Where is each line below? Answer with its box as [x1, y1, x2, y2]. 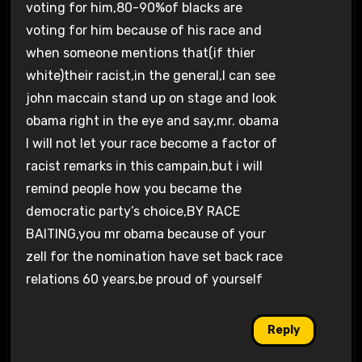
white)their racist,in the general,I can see [25, 68, 276, 84]
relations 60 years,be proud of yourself [25, 271, 263, 288]
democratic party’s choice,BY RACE [25, 204, 240, 220]
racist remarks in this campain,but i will [25, 158, 263, 175]
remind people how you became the [25, 181, 242, 197]
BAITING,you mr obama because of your [25, 226, 266, 242]
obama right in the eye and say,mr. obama [25, 113, 279, 129]
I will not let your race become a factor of [25, 136, 277, 152]
